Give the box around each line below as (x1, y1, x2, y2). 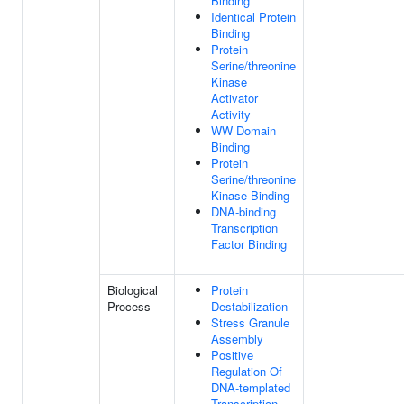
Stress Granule (211, 314, 289, 331)
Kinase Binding (211, 187, 289, 204)
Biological (107, 281, 158, 298)
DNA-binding (211, 203, 276, 220)
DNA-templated (211, 379, 290, 396)
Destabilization (211, 298, 288, 315)
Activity (211, 106, 251, 123)
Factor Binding (211, 235, 287, 252)
